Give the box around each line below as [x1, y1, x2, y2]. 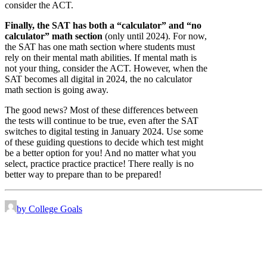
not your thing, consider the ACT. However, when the [5, 63, 207, 74]
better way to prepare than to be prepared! [5, 169, 162, 180]
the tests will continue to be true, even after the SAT [5, 116, 198, 126]
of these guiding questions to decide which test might [5, 137, 203, 148]
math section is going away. [5, 85, 108, 95]
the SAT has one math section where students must [5, 42, 195, 52]
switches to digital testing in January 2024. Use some [5, 126, 203, 137]
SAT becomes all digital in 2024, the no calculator [5, 74, 192, 85]
